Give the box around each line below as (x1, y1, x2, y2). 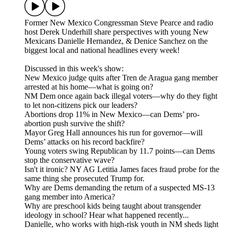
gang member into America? (24, 192, 115, 202)
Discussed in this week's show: (24, 64, 124, 73)
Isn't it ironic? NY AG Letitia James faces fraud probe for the (24, 165, 219, 174)
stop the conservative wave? (24, 156, 115, 165)
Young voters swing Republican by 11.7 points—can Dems (24, 147, 215, 156)
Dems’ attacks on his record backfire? (24, 137, 145, 147)
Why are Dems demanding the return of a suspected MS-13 (24, 183, 215, 192)
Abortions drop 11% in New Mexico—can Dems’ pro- (24, 110, 199, 119)
